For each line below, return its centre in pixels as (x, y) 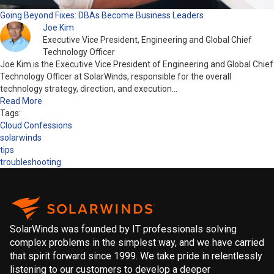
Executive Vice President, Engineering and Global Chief (147, 39)
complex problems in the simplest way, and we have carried (137, 242)
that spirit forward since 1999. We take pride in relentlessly (136, 256)
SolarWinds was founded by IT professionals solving (123, 229)
